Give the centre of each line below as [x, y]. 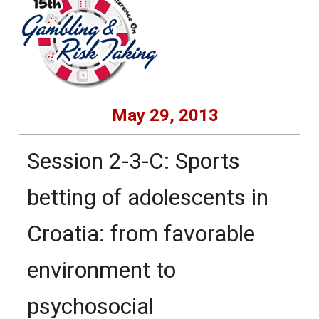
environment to [101, 270]
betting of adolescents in [147, 198]
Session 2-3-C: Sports [133, 161]
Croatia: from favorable [141, 234]
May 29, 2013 [165, 115]
